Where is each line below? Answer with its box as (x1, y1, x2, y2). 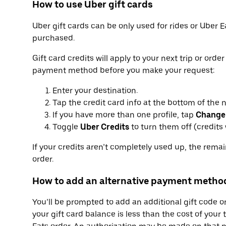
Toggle (52, 122, 80, 132)
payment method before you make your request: (32, 65, 214, 75)
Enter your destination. (52, 85, 138, 95)
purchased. (32, 33, 75, 43)
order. (32, 154, 53, 164)
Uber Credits (80, 122, 129, 132)
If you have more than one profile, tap (52, 109, 196, 120)
